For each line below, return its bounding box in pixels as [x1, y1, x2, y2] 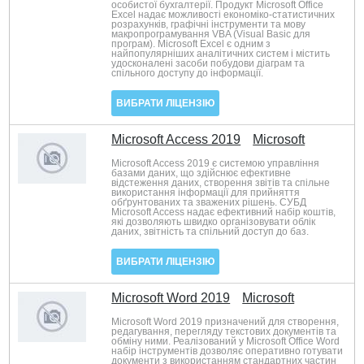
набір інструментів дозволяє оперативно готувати [111, 345, 344, 357]
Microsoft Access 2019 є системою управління [111, 158, 320, 169]
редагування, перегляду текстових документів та [111, 326, 337, 337]
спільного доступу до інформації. [111, 67, 264, 79]
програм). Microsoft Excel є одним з [111, 38, 271, 50]
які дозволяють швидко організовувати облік [111, 216, 316, 227]
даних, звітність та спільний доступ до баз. [111, 226, 310, 237]
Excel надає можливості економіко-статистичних [111, 9, 336, 20]
